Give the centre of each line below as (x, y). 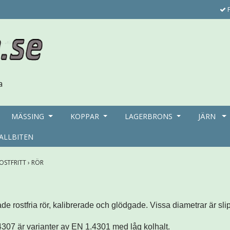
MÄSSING (28, 116)
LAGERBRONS (148, 116)
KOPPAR (84, 116)
